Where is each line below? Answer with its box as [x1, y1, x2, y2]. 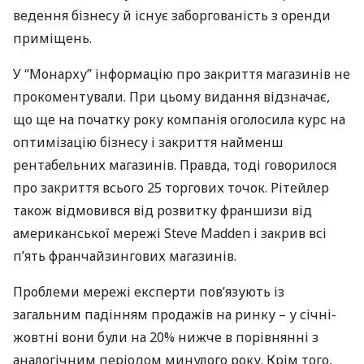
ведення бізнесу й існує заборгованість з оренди [13, 6, 331, 24]
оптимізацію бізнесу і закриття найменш [13, 133, 283, 151]
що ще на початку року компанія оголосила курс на [13, 110, 345, 128]
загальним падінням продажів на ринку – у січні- [13, 305, 336, 323]
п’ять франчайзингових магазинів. [13, 247, 236, 265]
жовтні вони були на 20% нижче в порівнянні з [13, 328, 318, 346]
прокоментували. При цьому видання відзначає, [13, 88, 330, 106]
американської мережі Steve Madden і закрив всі [13, 224, 327, 242]
